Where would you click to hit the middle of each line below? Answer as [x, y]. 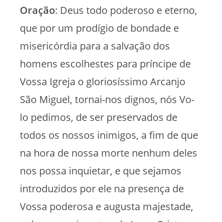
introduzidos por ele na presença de [102, 188]
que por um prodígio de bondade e [99, 28]
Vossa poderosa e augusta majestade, [107, 206]
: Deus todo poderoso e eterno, [126, 10]
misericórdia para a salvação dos [95, 46]
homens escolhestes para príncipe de [105, 63]
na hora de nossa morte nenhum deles [109, 153]
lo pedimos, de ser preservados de [99, 117]
